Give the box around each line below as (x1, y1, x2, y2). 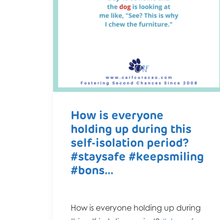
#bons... (71, 165, 113, 177)
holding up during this (71, 124, 192, 136)
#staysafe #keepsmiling (71, 152, 204, 164)
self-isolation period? (71, 138, 189, 150)
